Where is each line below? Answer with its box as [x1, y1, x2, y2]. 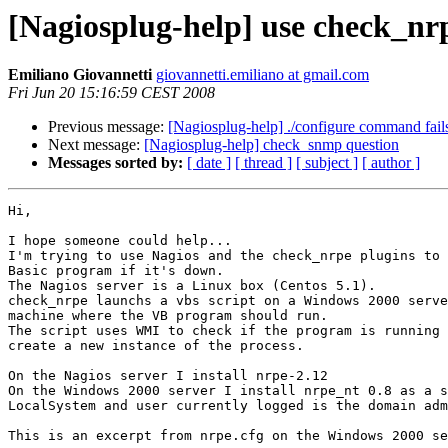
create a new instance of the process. [8, 338, 304, 354]
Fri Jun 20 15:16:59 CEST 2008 [8, 84, 215, 102]
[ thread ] [235, 154, 292, 172]
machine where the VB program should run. [8, 308, 328, 324]
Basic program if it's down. [8, 263, 224, 279]
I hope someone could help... [8, 233, 232, 249]
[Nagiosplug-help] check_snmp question [144, 136, 399, 154]
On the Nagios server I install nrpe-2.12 [8, 368, 328, 384]
